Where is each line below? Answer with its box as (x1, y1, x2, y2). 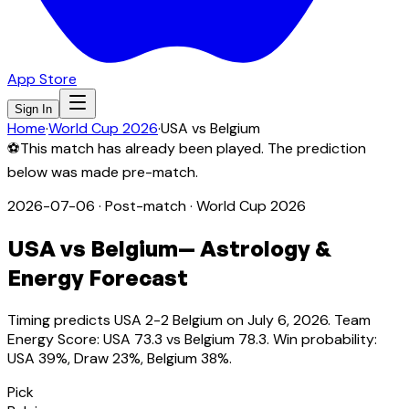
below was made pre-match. (7, 163, 198, 182)
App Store (7, 69, 77, 89)
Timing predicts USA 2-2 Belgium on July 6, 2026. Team (7, 309, 371, 330)
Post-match (105, 196, 186, 215)
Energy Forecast (7, 263, 188, 291)
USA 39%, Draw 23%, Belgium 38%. (7, 348, 232, 368)
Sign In (15, 102, 52, 116)
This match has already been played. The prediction (20, 139, 366, 158)
